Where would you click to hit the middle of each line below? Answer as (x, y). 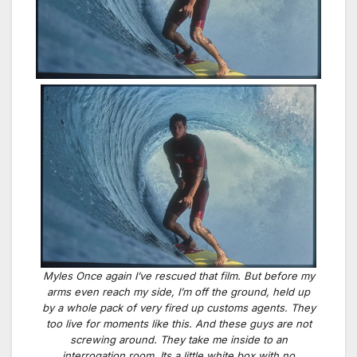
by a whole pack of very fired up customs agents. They (178, 308)
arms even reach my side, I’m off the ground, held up (178, 292)
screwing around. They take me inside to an (178, 340)
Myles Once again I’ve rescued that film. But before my (178, 276)
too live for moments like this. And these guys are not (178, 324)
